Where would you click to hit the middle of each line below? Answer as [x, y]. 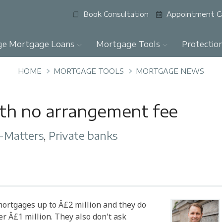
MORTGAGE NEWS [170, 71]
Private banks [83, 136]
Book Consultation [116, 14]
